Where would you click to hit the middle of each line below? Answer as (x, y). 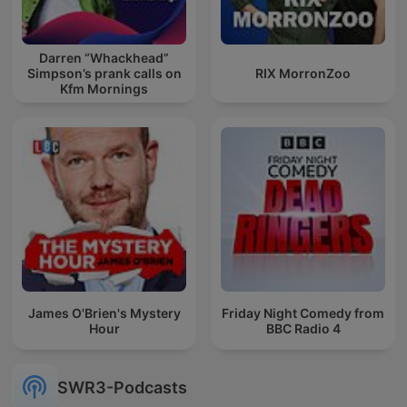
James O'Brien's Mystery (104, 313)
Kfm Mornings (104, 89)
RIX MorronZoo (303, 74)
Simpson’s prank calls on (104, 74)
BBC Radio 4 (303, 328)
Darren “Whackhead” (104, 58)
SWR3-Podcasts (122, 387)
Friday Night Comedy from (303, 313)
